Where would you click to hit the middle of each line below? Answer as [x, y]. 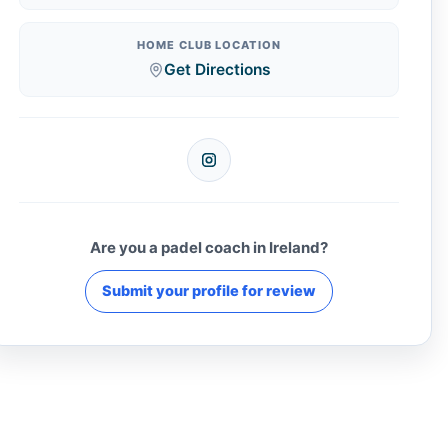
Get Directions [217, 69]
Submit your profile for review [209, 290]
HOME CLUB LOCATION [209, 44]
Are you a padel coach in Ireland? [209, 247]
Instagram [246, 171]
